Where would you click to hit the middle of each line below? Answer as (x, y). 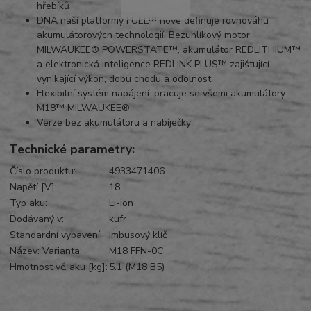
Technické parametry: (72, 150)
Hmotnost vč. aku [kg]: (59, 267)
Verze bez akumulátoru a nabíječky (114, 122)
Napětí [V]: (34, 187)
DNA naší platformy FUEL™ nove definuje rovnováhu (153, 20)
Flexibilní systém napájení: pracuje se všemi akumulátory (161, 93)
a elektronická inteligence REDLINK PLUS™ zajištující (153, 64)
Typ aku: (29, 203)
